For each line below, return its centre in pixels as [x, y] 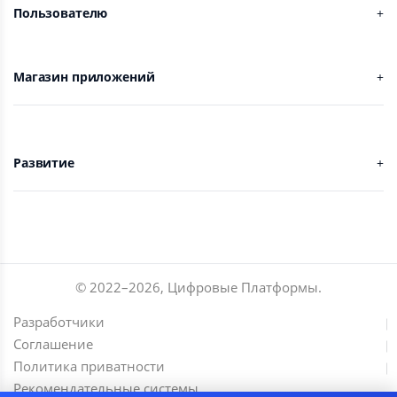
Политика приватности [89, 366]
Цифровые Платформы [243, 287]
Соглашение [53, 343]
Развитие [44, 162]
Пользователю [61, 12]
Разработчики [59, 321]
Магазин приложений [84, 76]
